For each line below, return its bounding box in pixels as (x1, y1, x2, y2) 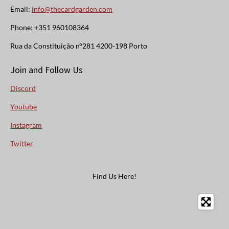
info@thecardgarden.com (32, 4, 112, 13)
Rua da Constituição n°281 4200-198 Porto (10, 41, 147, 50)
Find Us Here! (93, 172, 136, 181)
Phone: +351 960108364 (10, 22, 89, 32)
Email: (10, 4, 32, 13)
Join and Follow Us (10, 64, 83, 76)
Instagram (10, 121, 42, 130)
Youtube (10, 102, 37, 111)
